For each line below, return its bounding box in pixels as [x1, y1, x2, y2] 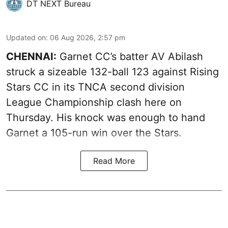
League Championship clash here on [6, 96, 182, 109]
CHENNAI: [6, 50, 56, 63]
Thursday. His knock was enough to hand [6, 111, 205, 124]
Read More [93, 156, 135, 166]
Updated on [6, 33, 46, 42]
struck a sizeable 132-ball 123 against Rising [6, 66, 219, 78]
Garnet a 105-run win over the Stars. [6, 127, 182, 139]
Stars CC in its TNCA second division [6, 81, 185, 94]
